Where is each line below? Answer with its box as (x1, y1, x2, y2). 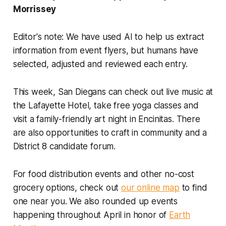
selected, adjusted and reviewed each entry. (13, 59, 188, 69)
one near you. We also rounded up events (13, 196, 178, 206)
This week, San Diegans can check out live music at (13, 86, 213, 97)
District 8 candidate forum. (13, 141, 116, 151)
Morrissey (13, 4, 56, 14)
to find (179, 182, 207, 193)
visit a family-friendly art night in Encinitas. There (13, 114, 200, 124)
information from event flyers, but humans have (13, 45, 198, 55)
